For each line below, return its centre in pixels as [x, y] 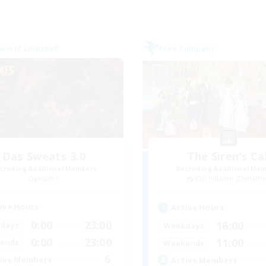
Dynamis [44, 179]
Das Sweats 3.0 [44, 156]
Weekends [184, 243]
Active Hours [198, 208]
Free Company [187, 49]
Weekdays [184, 226]
